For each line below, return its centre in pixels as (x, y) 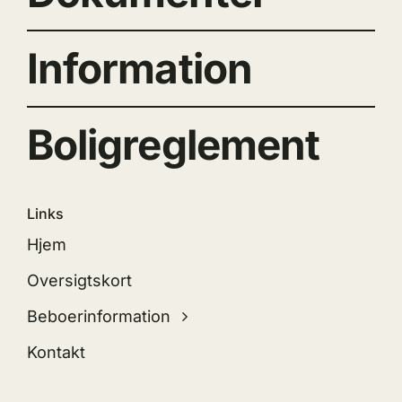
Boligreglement (173, 145)
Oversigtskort (79, 281)
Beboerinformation (98, 317)
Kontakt (56, 353)
